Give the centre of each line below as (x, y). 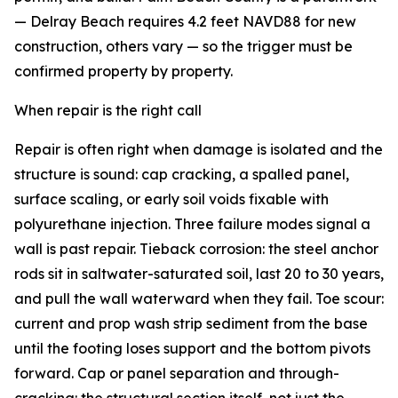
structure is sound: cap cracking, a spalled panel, (182, 175)
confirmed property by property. (123, 72)
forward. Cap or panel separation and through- (177, 374)
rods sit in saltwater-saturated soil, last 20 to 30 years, (199, 274)
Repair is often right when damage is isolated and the (199, 150)
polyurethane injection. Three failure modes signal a (192, 224)
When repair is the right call (108, 111)
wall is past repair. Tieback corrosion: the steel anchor (196, 249)
